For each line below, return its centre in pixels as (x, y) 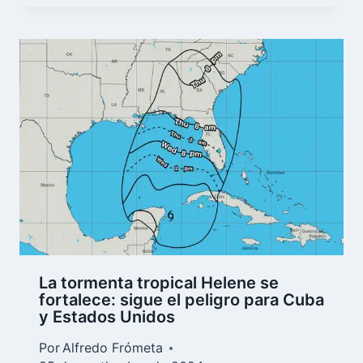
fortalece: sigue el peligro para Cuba (181, 300)
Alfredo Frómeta (113, 348)
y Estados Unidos (107, 317)
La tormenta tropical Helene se (159, 283)
